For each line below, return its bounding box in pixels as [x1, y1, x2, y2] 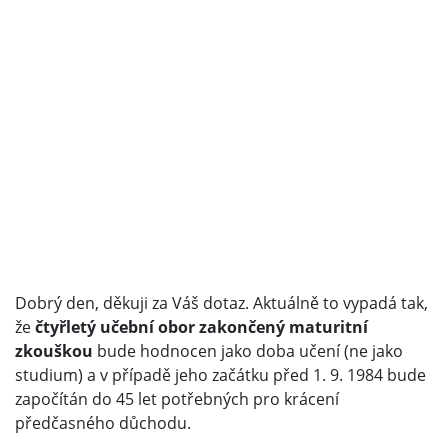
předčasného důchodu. [15, 411, 191, 434]
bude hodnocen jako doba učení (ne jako [93, 339, 403, 362]
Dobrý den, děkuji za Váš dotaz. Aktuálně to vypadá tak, [15, 291, 428, 314]
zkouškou [15, 339, 93, 362]
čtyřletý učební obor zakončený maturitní [35, 315, 368, 338]
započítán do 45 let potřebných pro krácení [15, 387, 339, 410]
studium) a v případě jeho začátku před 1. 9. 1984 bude [15, 363, 426, 386]
